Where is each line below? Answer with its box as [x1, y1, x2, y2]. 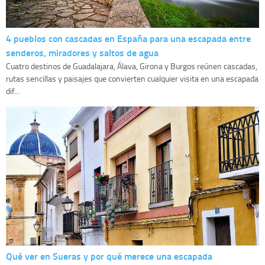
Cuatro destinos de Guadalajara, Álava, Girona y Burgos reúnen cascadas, [6, 60, 257, 72]
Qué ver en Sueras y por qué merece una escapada [6, 248, 212, 263]
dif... [6, 85, 20, 96]
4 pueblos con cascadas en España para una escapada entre [6, 31, 251, 45]
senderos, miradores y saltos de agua [6, 45, 159, 59]
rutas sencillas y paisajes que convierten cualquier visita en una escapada [6, 72, 258, 84]
